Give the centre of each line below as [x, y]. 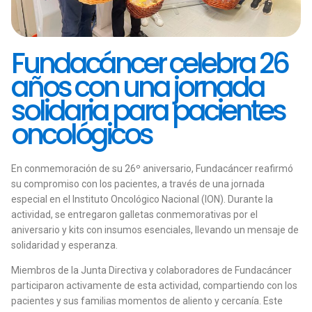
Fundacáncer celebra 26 [149, 63]
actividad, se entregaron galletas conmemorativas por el [134, 214]
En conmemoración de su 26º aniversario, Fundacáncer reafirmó [152, 169]
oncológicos [81, 134]
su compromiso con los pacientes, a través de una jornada [138, 184]
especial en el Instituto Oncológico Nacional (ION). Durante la [142, 199]
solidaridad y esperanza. [64, 245]
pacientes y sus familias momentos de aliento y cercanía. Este [147, 301]
